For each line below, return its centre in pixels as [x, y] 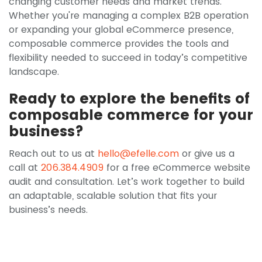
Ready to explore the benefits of [129, 99]
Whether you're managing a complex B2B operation [129, 16]
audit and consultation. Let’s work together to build [127, 182]
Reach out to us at [53, 154]
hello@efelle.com [138, 154]
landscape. [34, 72]
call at [25, 168]
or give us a [207, 154]
